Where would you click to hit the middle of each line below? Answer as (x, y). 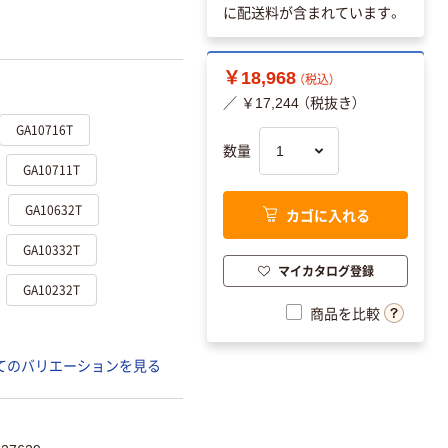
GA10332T (51, 249)
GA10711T (51, 169)
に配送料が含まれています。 (312, 13)
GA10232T (51, 289)
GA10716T (44, 129)
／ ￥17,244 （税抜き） (291, 103)
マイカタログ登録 (325, 270)
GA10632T (53, 209)
